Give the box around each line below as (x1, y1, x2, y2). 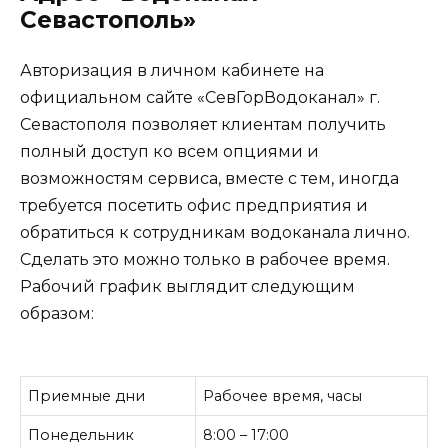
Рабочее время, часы (203, 386, 363, 405)
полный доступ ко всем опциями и (20, 141, 319, 161)
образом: (20, 303, 94, 323)
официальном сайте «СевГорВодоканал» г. (20, 87, 380, 107)
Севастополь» (20, 5, 196, 34)
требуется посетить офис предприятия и (20, 195, 368, 215)
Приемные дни (28, 386, 146, 405)
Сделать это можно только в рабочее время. (20, 249, 390, 269)
